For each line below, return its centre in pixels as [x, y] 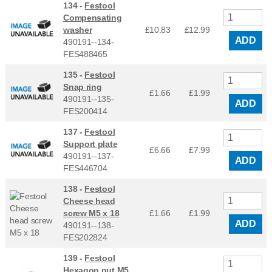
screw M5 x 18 [91, 213]
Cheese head [89, 201]
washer [78, 29]
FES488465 [85, 54]
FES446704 [85, 168]
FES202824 [85, 237]
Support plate [90, 144]
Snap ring [83, 87]
